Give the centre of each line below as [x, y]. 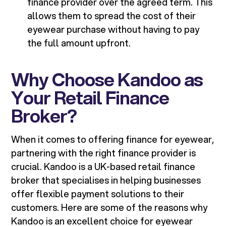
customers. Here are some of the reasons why [109, 208]
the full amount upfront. [79, 43]
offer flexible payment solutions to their [98, 194]
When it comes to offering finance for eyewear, [113, 139]
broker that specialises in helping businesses [106, 180]
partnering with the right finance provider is [104, 153]
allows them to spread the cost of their [112, 16]
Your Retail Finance [90, 98]
